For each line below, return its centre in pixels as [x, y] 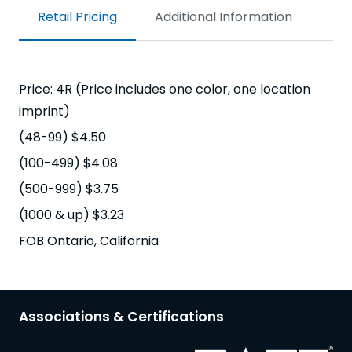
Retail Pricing [77, 17]
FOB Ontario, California [89, 241]
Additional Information [224, 17]
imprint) [44, 112]
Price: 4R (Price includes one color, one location [165, 90]
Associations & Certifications [121, 317]
